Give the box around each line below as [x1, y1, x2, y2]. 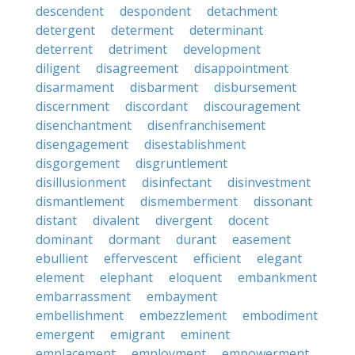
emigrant [110, 326, 165, 343]
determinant [189, 21, 263, 39]
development [183, 40, 261, 58]
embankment [238, 269, 317, 286]
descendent [36, 2, 104, 20]
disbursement [214, 78, 296, 96]
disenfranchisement [147, 116, 265, 134]
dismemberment [140, 193, 238, 210]
